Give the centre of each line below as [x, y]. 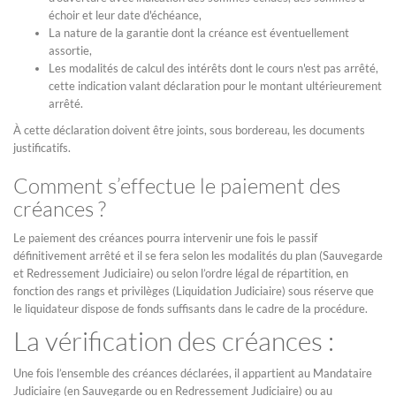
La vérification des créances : [174, 341]
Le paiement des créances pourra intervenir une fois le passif [165, 238]
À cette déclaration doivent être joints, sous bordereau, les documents [189, 130]
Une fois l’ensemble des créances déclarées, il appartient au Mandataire [193, 373]
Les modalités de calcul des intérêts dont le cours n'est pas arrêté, [213, 68]
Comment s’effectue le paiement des [177, 186]
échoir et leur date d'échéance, [125, 15]
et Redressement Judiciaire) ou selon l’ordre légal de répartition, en [181, 273]
